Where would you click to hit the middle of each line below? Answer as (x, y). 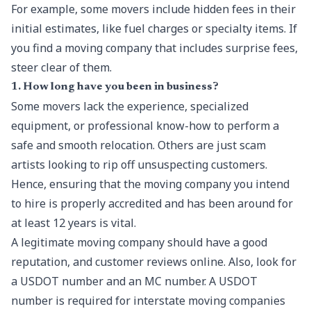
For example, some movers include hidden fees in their (153, 9)
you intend (260, 184)
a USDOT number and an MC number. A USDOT (134, 281)
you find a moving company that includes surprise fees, (154, 48)
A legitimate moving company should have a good (139, 242)
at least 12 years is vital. (74, 223)
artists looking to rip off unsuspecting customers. (139, 165)
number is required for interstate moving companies (148, 301)
